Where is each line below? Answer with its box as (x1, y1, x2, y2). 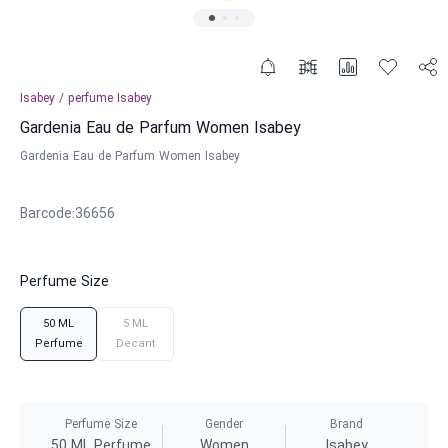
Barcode (20, 205, 72, 224)
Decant (115, 336, 156, 352)
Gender (205, 417, 243, 433)
